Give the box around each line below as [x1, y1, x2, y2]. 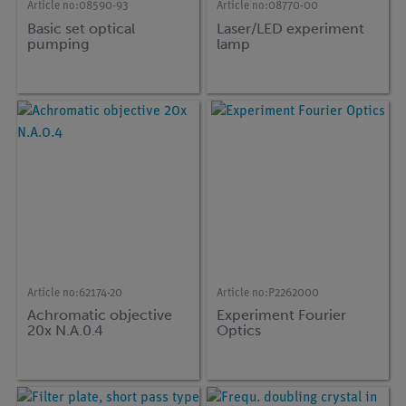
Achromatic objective [27, 306, 173, 324]
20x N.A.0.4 [27, 322, 104, 340]
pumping [27, 34, 90, 53]
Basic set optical [27, 19, 136, 37]
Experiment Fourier [217, 306, 347, 324]
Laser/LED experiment [217, 19, 365, 37]
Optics [217, 322, 262, 340]
